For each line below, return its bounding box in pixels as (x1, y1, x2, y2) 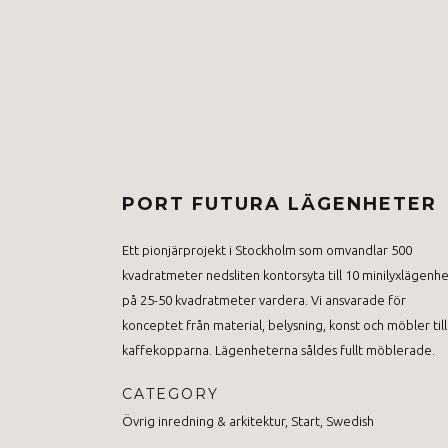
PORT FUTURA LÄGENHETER (122, 193, 437, 215)
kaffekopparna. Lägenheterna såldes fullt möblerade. (122, 343, 435, 357)
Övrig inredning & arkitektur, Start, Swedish (122, 414, 374, 428)
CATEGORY (122, 385, 219, 403)
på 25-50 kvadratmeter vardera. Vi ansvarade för (122, 293, 406, 307)
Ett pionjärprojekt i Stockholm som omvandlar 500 (122, 243, 412, 257)
